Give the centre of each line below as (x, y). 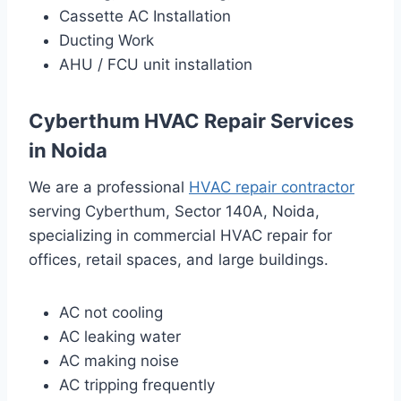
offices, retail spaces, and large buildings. (179, 259)
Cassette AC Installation (145, 16)
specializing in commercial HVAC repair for (180, 235)
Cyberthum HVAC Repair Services (191, 120)
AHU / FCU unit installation (156, 64)
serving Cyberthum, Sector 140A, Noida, (174, 211)
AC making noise (119, 360)
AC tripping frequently (137, 384)
